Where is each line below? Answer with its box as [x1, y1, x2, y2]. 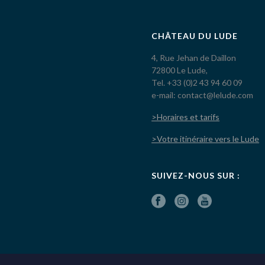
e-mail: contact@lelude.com [151, 90, 254, 100]
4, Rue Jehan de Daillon [151, 53, 237, 63]
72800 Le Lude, [151, 65, 208, 75]
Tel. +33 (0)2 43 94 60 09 [151, 77, 243, 88]
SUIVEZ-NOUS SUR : [151, 170, 241, 180]
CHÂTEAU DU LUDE [151, 31, 238, 41]
